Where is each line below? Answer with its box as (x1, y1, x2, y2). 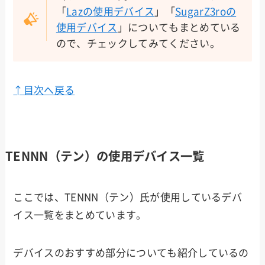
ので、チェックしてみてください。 (56, 38, 220, 49)
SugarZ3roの (174, 7, 237, 17)
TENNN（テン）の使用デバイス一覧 (5, 150, 205, 162)
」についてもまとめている (117, 22, 241, 33)
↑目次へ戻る (13, 85, 75, 96)
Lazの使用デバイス (66, 7, 155, 17)
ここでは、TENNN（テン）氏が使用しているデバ (13, 192, 243, 202)
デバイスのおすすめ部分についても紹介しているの (13, 247, 249, 258)
